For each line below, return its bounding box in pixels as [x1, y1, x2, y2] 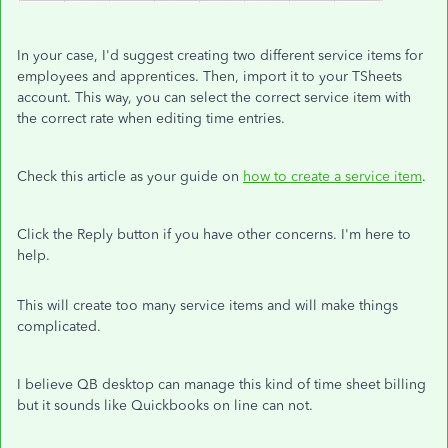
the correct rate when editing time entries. [17, 110, 285, 127]
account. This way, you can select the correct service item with [17, 89, 411, 106]
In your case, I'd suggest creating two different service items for [17, 47, 423, 64]
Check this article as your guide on [17, 168, 243, 185]
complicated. [17, 318, 109, 335]
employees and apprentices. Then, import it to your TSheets [17, 68, 402, 85]
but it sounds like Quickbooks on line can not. [17, 397, 313, 414]
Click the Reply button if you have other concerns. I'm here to [17, 226, 411, 243]
